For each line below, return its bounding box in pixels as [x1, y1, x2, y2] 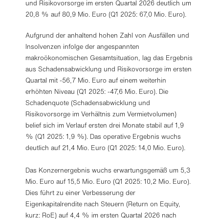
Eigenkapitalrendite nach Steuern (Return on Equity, [25, 199, 181, 209]
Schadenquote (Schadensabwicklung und [25, 98, 151, 108]
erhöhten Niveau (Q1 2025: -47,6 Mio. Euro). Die [25, 87, 169, 96]
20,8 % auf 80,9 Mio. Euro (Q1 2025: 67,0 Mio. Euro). [25, 10, 187, 19]
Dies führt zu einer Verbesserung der [25, 188, 136, 197]
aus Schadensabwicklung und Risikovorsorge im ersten [25, 65, 192, 74]
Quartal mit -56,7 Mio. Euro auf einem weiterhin [25, 76, 167, 85]
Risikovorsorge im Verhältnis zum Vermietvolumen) [25, 109, 177, 119]
